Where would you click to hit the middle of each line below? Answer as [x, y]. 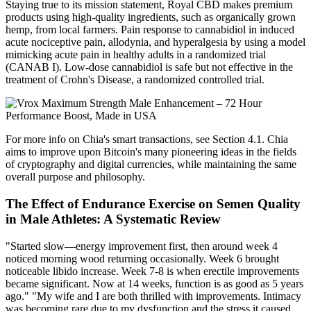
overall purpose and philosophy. [75, 177]
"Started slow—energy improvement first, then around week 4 [142, 246]
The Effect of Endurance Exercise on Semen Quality [153, 203]
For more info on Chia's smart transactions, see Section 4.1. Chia [147, 140]
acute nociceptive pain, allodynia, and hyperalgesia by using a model [155, 42]
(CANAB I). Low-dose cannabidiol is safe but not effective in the [149, 67]
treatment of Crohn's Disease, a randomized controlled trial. [135, 80]
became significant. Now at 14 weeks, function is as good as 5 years [154, 283]
